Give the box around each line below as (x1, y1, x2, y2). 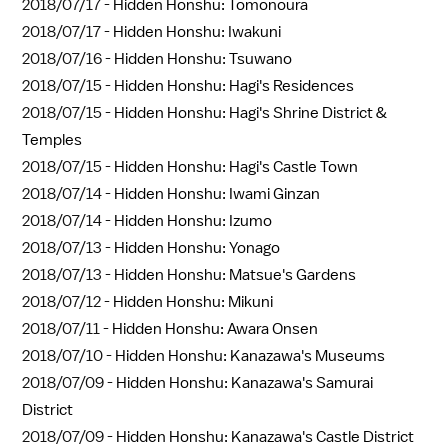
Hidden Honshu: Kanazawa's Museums (115, 345, 385, 366)
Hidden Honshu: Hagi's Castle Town (114, 156, 358, 177)
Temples (22, 129, 82, 150)
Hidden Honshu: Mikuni (113, 291, 273, 312)
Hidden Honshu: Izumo (114, 210, 272, 231)
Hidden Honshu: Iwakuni (113, 21, 281, 42)
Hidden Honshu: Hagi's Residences (114, 75, 354, 96)
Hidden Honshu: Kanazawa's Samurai (116, 372, 373, 393)
